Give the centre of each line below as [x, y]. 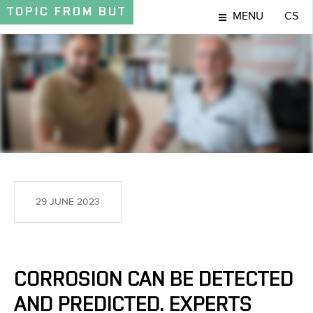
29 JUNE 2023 [68, 202]
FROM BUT [90, 12]
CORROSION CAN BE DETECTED [154, 279]
